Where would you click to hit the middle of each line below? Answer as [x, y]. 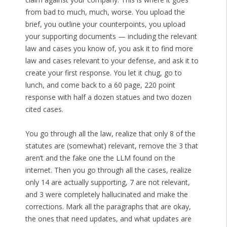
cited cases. [44, 109]
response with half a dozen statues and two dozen [108, 97]
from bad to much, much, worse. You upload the [105, 12]
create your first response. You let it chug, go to [103, 73]
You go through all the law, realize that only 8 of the [110, 134]
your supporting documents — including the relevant [111, 36]
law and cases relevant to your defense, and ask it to [112, 61]
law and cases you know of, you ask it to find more [109, 49]
